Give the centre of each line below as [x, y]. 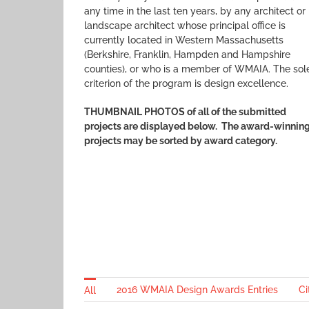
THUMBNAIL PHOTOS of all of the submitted [185, 112]
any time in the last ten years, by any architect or [195, 11]
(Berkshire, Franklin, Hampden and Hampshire [187, 54]
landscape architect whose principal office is [185, 26]
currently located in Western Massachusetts [184, 40]
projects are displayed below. [153, 126]
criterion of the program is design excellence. [186, 83]
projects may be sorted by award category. [181, 141]
